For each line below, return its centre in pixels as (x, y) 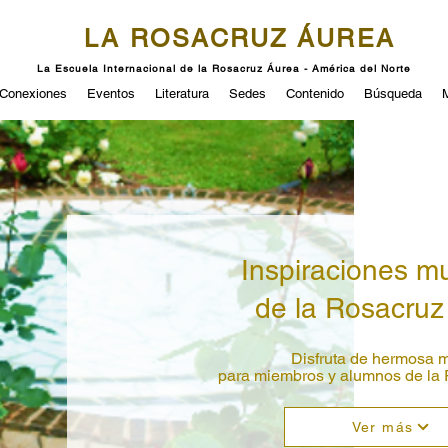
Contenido (315, 93)
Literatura (182, 93)
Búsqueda (393, 93)
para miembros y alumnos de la (330, 375)
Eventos (111, 93)
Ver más (382, 427)
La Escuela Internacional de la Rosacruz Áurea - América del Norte (224, 68)
